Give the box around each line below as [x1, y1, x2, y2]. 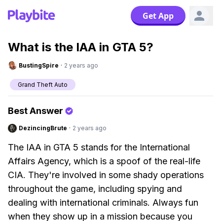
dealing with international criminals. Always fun [8, 197, 198, 208]
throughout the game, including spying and [8, 184, 182, 194]
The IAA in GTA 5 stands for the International [8, 142, 190, 152]
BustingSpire [19, 62, 59, 69]
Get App [143, 10, 174, 21]
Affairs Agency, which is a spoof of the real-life [8, 156, 200, 166]
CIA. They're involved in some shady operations [8, 170, 204, 180]
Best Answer [8, 106, 63, 116]
